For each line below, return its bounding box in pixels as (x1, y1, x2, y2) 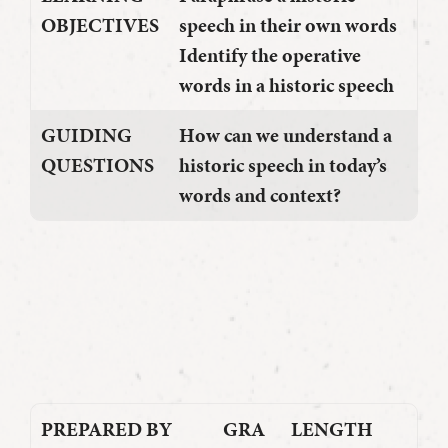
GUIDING (41, 121, 132, 150)
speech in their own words (179, 11, 397, 40)
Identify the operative (179, 41, 361, 70)
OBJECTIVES (41, 11, 159, 40)
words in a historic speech (179, 71, 394, 100)
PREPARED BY (41, 415, 172, 444)
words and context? (179, 181, 341, 210)
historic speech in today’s (179, 151, 387, 180)
